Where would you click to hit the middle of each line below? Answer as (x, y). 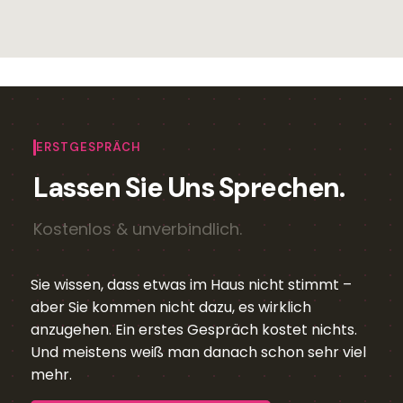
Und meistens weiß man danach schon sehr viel (198, 352)
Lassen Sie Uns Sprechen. (188, 187)
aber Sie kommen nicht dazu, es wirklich (171, 307)
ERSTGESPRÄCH (89, 147)
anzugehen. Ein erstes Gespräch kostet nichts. (194, 329)
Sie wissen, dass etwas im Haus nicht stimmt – (191, 284)
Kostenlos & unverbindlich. (138, 228)
